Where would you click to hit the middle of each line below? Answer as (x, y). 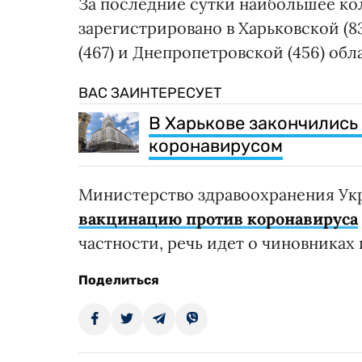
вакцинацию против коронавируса (218, 219)
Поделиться (119, 280)
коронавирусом (216, 146)
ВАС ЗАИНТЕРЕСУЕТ (150, 93)
